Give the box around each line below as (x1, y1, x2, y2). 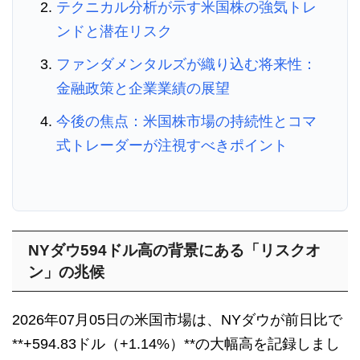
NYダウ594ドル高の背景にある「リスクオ (28, 242, 321, 260)
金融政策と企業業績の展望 (56, 80, 230, 97)
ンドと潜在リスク (56, 23, 172, 40)
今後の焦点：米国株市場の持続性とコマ (56, 113, 317, 130)
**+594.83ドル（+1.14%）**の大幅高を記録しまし (12, 336, 340, 353)
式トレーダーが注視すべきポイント (56, 137, 288, 154)
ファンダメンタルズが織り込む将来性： (56, 56, 317, 73)
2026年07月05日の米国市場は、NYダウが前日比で (12, 312, 342, 329)
